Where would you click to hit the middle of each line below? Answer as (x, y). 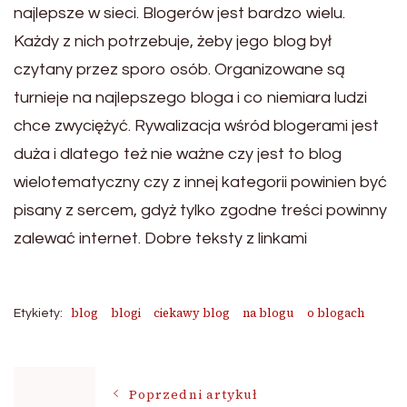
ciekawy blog (192, 313)
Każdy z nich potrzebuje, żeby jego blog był (173, 41)
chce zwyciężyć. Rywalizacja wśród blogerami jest (196, 126)
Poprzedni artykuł (194, 394)
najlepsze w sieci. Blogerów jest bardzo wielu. (179, 13)
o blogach (336, 313)
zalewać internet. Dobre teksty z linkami (160, 238)
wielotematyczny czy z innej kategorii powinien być (200, 182)
